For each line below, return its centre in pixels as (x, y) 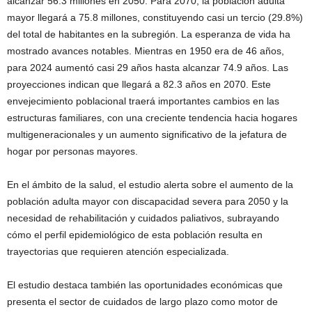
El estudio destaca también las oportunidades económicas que (145, 284)
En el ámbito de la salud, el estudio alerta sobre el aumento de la (150, 184)
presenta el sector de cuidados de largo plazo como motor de (142, 301)
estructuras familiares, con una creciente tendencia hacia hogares (152, 117)
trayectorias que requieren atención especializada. (118, 251)
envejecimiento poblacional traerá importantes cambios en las (143, 101)
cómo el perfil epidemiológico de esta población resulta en (135, 234)
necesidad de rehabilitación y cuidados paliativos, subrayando (143, 218)
